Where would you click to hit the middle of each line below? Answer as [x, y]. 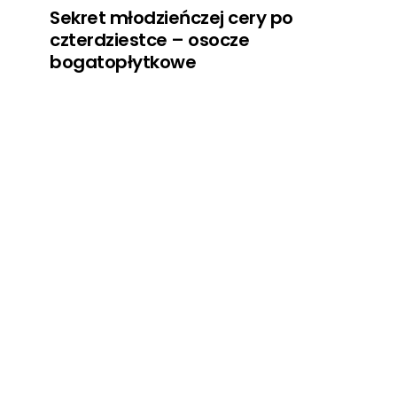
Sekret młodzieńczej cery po [171, 18]
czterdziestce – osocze [149, 40]
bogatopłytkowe [123, 62]
